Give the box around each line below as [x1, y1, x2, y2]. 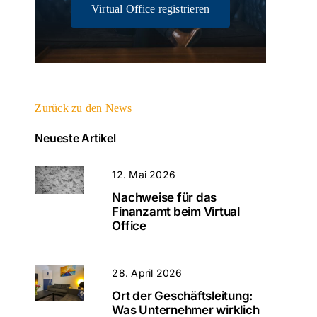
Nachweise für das [112, 190, 217, 204]
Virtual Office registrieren [91, 2, 210, 15]
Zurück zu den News [35, 101, 132, 114]
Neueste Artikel [35, 130, 116, 145]
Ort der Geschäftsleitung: [112, 288, 253, 303]
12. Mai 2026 [112, 168, 176, 180]
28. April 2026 [112, 266, 183, 279]
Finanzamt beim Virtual [112, 204, 240, 219]
